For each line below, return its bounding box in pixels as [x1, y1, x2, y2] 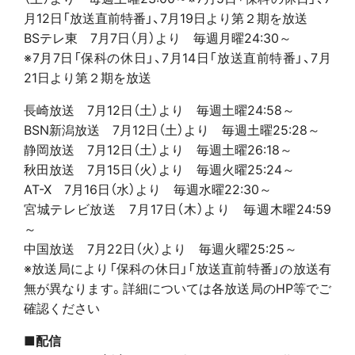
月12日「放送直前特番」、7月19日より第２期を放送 [24, 8, 307, 28]
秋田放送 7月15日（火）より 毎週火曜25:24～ [24, 159, 295, 179]
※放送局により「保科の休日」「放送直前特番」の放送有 [24, 258, 331, 278]
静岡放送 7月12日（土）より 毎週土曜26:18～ [24, 139, 292, 159]
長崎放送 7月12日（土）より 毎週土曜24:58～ [24, 100, 295, 120]
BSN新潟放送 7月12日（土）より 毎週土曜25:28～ [24, 120, 320, 139]
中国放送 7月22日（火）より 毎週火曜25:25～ [24, 239, 297, 258]
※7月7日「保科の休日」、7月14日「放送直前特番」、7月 [24, 48, 331, 67]
